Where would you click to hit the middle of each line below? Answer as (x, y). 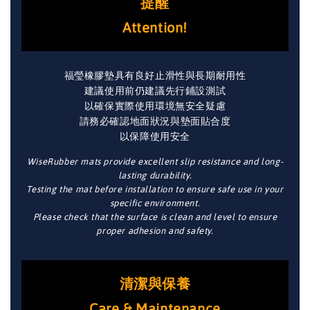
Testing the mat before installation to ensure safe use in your (155, 189)
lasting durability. (155, 175)
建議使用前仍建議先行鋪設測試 (155, 90)
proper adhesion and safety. (155, 230)
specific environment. (155, 203)
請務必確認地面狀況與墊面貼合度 (155, 121)
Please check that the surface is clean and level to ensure (155, 217)
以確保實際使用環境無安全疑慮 (155, 106)
